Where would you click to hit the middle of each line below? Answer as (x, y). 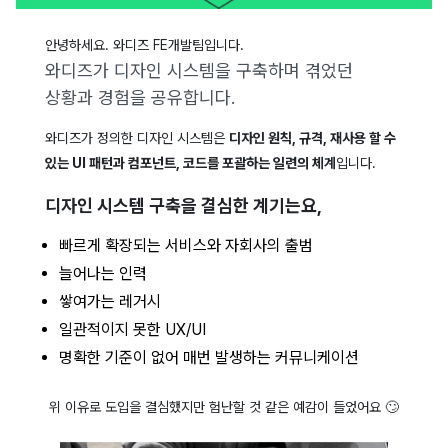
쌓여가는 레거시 (109, 301)
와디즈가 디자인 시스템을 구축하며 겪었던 (198, 70)
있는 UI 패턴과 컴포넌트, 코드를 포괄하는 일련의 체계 (190, 162)
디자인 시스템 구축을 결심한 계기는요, (183, 205)
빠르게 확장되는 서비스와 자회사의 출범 (185, 245)
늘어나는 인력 (102, 273)
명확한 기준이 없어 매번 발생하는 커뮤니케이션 (208, 357)
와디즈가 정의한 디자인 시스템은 (136, 137)
